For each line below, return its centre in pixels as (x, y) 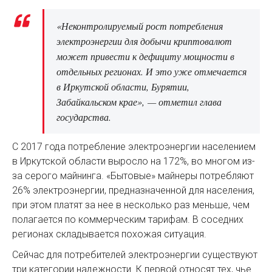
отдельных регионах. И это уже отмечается (151, 72)
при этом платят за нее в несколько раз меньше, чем (131, 205)
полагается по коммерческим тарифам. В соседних (128, 220)
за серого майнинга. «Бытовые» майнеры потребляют (133, 176)
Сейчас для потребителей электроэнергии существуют (135, 255)
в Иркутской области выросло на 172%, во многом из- (134, 161)
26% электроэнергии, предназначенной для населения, (133, 191)
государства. (84, 117)
